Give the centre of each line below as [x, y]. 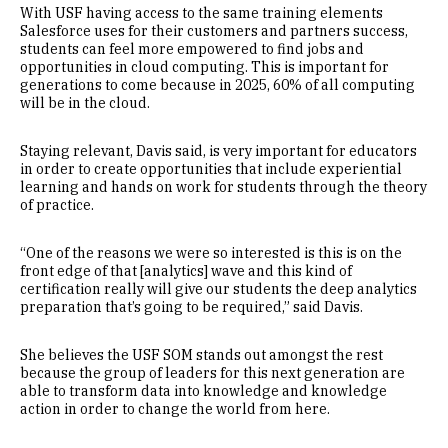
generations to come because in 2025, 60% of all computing [217, 85]
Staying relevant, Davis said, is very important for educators [218, 151]
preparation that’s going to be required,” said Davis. [191, 307]
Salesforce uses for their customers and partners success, [214, 31]
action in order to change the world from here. [175, 409]
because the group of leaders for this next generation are [212, 373]
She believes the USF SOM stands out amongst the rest [201, 355]
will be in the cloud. [85, 103]
